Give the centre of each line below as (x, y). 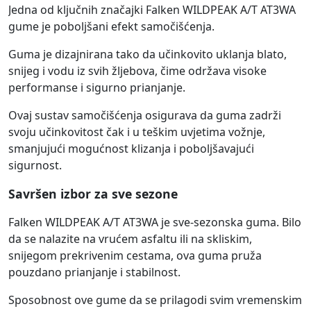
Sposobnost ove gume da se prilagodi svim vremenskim (155, 300)
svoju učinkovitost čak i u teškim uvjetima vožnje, (137, 132)
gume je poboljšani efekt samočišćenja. (111, 27)
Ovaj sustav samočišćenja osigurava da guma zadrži (145, 116)
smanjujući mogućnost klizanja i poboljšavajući (131, 149)
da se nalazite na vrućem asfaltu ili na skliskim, (130, 239)
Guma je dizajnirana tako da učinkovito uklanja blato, (148, 54)
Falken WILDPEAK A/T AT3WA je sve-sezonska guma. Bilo (155, 222)
